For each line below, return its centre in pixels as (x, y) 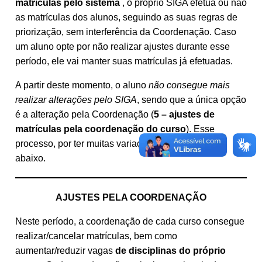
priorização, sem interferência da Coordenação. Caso (126, 32)
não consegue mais (189, 85)
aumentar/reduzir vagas (65, 250)
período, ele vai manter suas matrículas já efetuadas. (124, 61)
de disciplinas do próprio (170, 250)
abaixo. (30, 158)
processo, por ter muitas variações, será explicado (119, 143)
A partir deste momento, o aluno (82, 85)
